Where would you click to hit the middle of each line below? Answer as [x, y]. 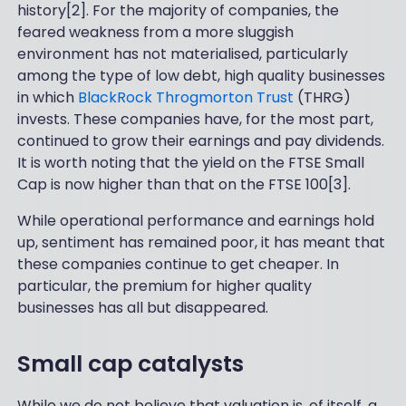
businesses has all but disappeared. [142, 308]
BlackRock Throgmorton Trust [187, 98]
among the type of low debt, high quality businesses [201, 76]
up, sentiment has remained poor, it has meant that [201, 243]
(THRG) [324, 98]
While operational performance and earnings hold [195, 221]
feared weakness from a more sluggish [155, 33]
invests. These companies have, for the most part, [195, 120]
